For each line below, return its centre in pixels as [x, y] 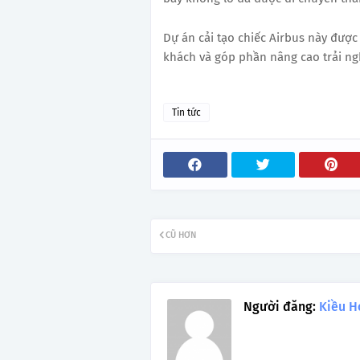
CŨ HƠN [181, 235]
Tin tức [186, 112]
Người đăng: [280, 307]
